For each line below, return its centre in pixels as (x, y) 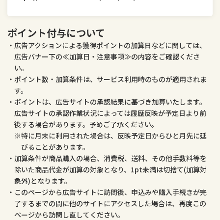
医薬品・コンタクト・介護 (48, 7)
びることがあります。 (55, 147)
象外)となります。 (43, 181)
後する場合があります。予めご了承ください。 (86, 124)
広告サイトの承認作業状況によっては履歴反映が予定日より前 (110, 113)
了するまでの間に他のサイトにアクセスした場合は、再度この (110, 203)
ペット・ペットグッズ (144, 7)
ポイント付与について (56, 33)
